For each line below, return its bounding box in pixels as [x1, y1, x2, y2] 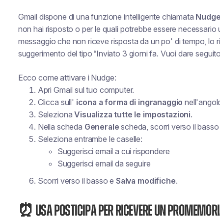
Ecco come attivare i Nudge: [18, 73, 116, 82]
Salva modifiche [115, 176, 176, 186]
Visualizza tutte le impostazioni [74, 110, 191, 119]
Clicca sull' [37, 97, 76, 107]
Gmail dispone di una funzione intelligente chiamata [18, 12, 196, 22]
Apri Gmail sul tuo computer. [37, 85, 135, 95]
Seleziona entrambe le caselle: [37, 134, 142, 144]
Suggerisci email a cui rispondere [57, 146, 170, 156]
